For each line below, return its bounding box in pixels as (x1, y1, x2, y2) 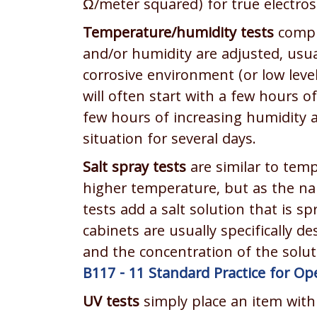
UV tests (83, 291, 139, 316)
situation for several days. (83, 128, 256, 153)
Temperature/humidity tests (83, 22, 274, 47)
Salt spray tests (83, 156, 186, 181)
